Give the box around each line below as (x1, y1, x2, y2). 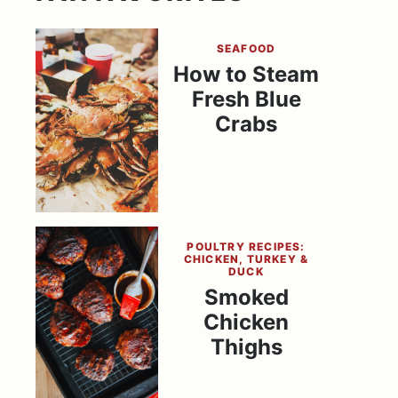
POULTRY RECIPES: (187, 240, 306, 253)
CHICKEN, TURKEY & (183, 252, 309, 266)
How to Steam (173, 61, 319, 87)
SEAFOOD (216, 42, 276, 55)
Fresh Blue (191, 86, 301, 112)
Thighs (210, 334, 283, 360)
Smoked (203, 284, 289, 310)
